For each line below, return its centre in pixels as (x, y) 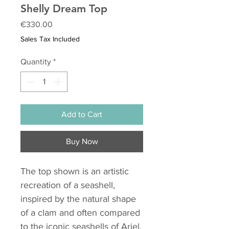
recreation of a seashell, (68, 185)
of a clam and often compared (80, 213)
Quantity (36, 62)
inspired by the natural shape (78, 199)
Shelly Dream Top (64, 9)
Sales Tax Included (50, 39)
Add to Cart (82, 114)
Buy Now (82, 142)
